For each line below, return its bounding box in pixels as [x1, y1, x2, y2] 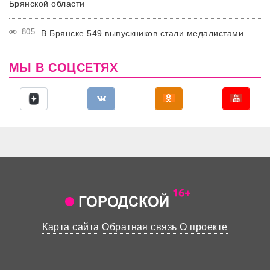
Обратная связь [102, 221, 177, 232]
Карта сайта [42, 221, 99, 232]
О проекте [180, 221, 228, 232]
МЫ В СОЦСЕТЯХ [9, 60, 118, 74]
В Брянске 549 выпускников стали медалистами [41, 28, 244, 38]
